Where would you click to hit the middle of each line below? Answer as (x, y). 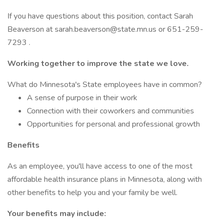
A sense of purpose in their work (82, 98)
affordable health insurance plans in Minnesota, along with (105, 179)
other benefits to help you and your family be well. (92, 193)
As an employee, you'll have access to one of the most (100, 166)
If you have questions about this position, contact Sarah (100, 16)
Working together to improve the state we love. (98, 64)
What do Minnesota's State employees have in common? (105, 85)
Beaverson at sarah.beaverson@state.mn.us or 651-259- (105, 29)
